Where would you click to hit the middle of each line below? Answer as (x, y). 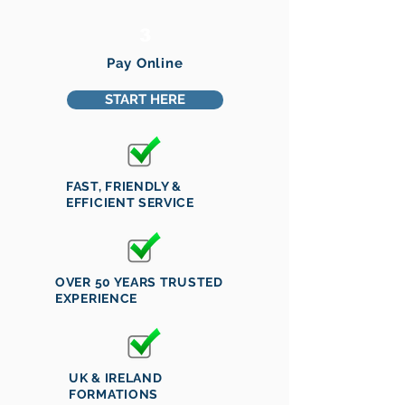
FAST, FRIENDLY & (124, 186)
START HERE (145, 99)
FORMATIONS (113, 394)
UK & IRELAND (116, 378)
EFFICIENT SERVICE (130, 202)
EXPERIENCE (96, 298)
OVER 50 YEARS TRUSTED (139, 282)
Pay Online (145, 63)
